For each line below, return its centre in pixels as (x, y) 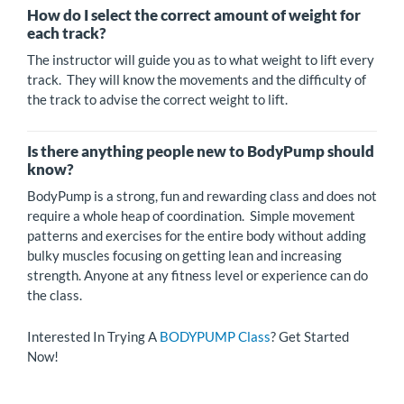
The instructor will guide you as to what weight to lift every (201, 60)
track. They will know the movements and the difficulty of (197, 80)
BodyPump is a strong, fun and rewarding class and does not (202, 195)
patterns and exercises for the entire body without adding (197, 235)
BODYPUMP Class (215, 336)
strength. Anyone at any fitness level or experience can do (197, 275)
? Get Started (310, 336)
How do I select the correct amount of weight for (194, 15)
